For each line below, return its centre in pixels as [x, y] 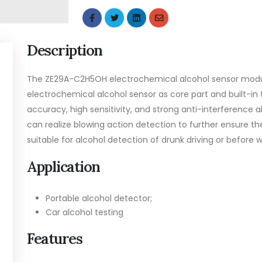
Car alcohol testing [85, 212]
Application [64, 166]
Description [65, 50]
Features [55, 238]
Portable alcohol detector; [99, 198]
